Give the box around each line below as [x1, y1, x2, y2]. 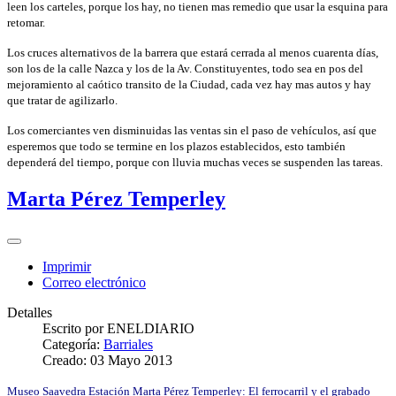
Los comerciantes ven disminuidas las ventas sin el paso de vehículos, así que [7, 123, 377, 137]
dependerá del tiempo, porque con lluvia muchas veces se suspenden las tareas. [7, 155, 383, 169]
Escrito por [42, 320, 107, 336]
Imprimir [42, 258, 91, 274]
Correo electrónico [42, 274, 146, 290]
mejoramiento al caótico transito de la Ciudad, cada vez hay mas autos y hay [7, 77, 371, 91]
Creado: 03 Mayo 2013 [42, 352, 172, 368]
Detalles [7, 304, 52, 320]
